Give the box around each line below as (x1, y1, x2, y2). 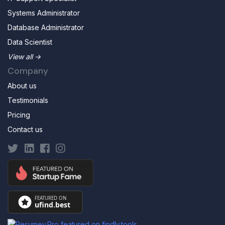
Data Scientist (8, 37, 52, 46)
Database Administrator (8, 23, 84, 32)
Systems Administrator (8, 8, 80, 17)
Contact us (8, 125, 43, 134)
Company (8, 65, 48, 76)
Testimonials (8, 95, 48, 104)
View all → (8, 52, 41, 61)
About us (8, 81, 37, 90)
